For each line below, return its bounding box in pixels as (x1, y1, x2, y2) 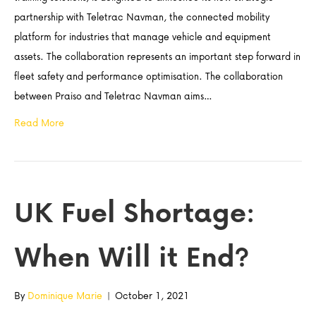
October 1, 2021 (115, 288, 189, 303)
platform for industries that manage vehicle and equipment (14, 29, 271, 44)
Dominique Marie (28, 288, 102, 303)
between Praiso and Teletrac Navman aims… (14, 88, 212, 104)
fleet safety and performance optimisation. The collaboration (14, 68, 283, 84)
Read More (14, 115, 64, 130)
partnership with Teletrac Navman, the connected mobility (14, 9, 269, 25)
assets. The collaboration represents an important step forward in (14, 49, 300, 64)
